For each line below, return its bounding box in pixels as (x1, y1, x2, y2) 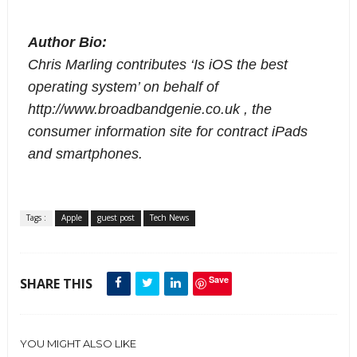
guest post (96, 211, 135, 223)
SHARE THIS (19, 274, 92, 292)
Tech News (149, 211, 189, 223)
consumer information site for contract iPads (27, 123, 308, 139)
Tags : (25, 211, 46, 223)
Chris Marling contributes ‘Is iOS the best (27, 56, 288, 73)
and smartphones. (27, 145, 143, 162)
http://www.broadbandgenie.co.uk (27, 100, 240, 117)
